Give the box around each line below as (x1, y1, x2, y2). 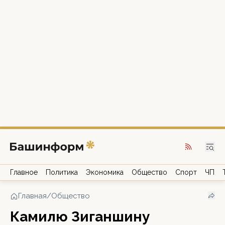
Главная (18, 191, 47, 200)
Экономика (86, 168, 124, 176)
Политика (46, 168, 78, 176)
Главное (10, 168, 38, 176)
